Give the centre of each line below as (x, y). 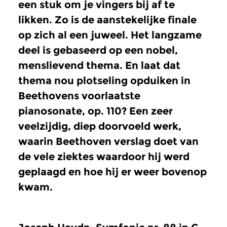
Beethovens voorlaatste (79, 96)
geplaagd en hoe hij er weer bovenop (112, 172)
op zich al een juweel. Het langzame (110, 35)
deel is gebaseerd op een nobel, (98, 50)
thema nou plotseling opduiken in (104, 80)
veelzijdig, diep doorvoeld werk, (100, 126)
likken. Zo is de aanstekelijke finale (107, 20)
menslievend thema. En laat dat (99, 65)
